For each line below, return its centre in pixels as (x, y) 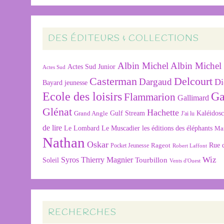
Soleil (51, 160)
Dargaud (156, 82)
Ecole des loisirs (82, 96)
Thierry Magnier (107, 160)
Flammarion (150, 97)
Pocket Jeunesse (130, 146)
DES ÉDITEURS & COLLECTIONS (123, 39)
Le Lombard (82, 128)
